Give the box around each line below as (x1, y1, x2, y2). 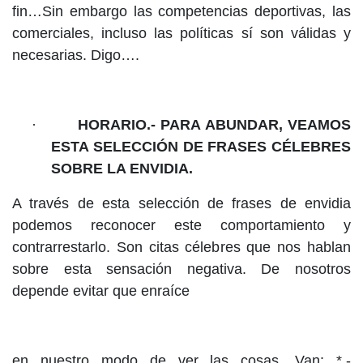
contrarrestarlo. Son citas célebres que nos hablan (12, 239, 351, 256)
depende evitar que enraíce (12, 283, 190, 300)
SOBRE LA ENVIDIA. (51, 160, 193, 177)
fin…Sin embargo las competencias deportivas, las (12, 3, 351, 20)
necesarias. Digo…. (12, 47, 139, 64)
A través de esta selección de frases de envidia (12, 195, 351, 212)
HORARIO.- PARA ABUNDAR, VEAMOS (77, 117, 352, 134)
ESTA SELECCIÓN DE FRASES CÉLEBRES (51, 139, 351, 156)
